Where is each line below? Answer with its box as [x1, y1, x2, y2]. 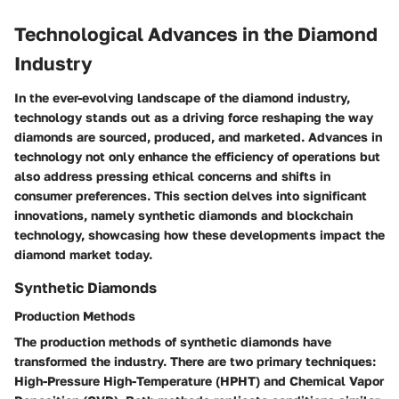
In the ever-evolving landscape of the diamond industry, [14, 89, 350, 105]
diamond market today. [14, 246, 152, 262]
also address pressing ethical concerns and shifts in [14, 167, 330, 183]
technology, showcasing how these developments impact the [14, 226, 385, 242]
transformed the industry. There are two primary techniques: [14, 354, 376, 370]
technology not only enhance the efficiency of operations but [14, 148, 380, 164]
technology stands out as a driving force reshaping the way [14, 109, 373, 125]
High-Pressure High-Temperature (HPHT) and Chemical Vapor [14, 373, 384, 389]
